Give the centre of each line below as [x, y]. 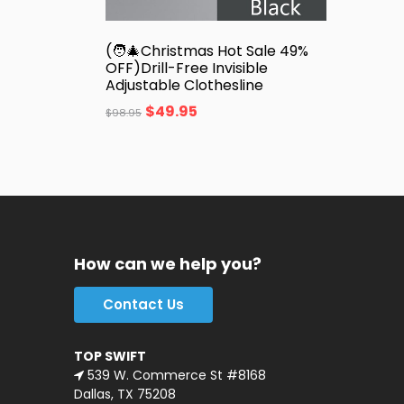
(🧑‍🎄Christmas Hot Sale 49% [207, 50]
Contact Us [143, 304]
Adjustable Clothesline [184, 85]
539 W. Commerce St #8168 [175, 376]
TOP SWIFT [110, 357]
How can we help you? [168, 263]
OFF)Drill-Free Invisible [187, 68]
